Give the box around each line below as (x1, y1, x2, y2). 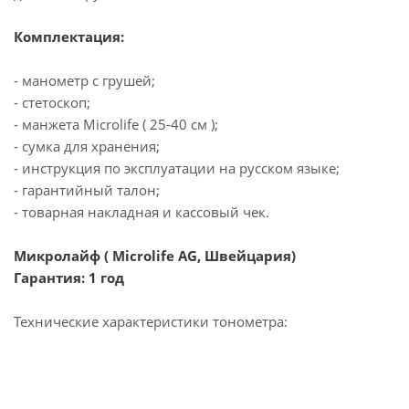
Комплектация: (14, 26, 124, 46)
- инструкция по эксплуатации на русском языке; (14, 158, 340, 177)
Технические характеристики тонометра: (14, 311, 288, 330)
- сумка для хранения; (14, 136, 160, 155)
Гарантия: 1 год (14, 267, 124, 287)
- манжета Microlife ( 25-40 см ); (14, 114, 218, 133)
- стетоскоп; (14, 92, 90, 111)
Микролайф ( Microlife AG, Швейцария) (14, 246, 296, 265)
